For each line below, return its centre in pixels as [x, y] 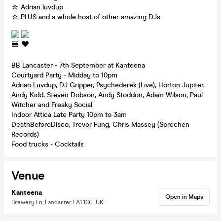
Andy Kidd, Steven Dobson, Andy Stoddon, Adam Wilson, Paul [107, 95]
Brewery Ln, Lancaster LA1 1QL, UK [57, 202]
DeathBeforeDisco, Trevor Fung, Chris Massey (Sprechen [100, 124]
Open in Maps [184, 197]
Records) [25, 134]
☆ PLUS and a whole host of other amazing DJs [86, 17]
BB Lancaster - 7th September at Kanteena [78, 65]
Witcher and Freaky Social [52, 105]
